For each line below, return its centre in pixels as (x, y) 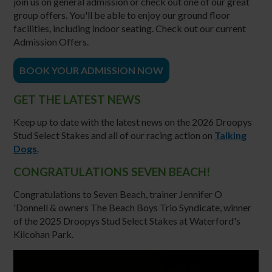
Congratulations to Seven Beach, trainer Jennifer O (118, 194)
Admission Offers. (51, 41)
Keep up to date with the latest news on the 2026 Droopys (133, 121)
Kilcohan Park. (44, 234)
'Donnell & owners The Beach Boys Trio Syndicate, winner (133, 207)
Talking (231, 135)
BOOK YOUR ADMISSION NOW (92, 70)
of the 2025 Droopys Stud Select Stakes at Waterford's (127, 220)
